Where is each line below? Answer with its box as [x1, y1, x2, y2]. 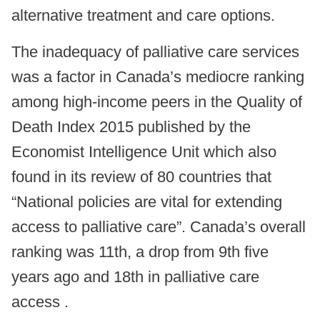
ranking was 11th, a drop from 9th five [11, 243, 269, 261]
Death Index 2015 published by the [11, 118, 251, 136]
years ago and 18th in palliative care [11, 268, 259, 286]
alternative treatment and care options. [11, 6, 275, 25]
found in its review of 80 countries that [11, 168, 271, 186]
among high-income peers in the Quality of [11, 93, 302, 111]
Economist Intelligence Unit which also [11, 143, 276, 161]
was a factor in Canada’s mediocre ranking [11, 68, 304, 86]
